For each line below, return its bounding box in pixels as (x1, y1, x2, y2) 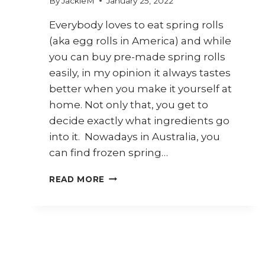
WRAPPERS (105, 246, 159, 256)
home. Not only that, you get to (49, 98, 208, 111)
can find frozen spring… (49, 146, 168, 159)
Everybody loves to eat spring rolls (49, 18, 224, 31)
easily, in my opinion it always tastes (49, 66, 231, 79)
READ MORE (49, 174, 105, 184)
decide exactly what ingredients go (49, 114, 230, 127)
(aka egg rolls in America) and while (49, 34, 231, 47)
